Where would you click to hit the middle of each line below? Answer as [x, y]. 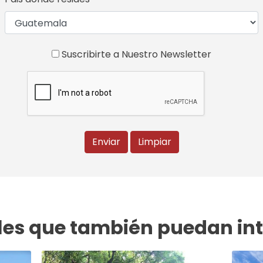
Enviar [106, 141]
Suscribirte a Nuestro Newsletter [135, 54]
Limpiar [154, 141]
